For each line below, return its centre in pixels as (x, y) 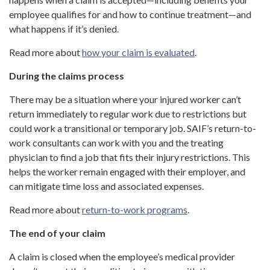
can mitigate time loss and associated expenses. (106, 186)
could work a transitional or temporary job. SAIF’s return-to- (133, 128)
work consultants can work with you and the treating (116, 143)
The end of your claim (57, 233)
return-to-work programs (135, 210)
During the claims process (67, 76)
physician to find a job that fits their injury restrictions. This (130, 157)
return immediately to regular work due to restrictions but (128, 114)
